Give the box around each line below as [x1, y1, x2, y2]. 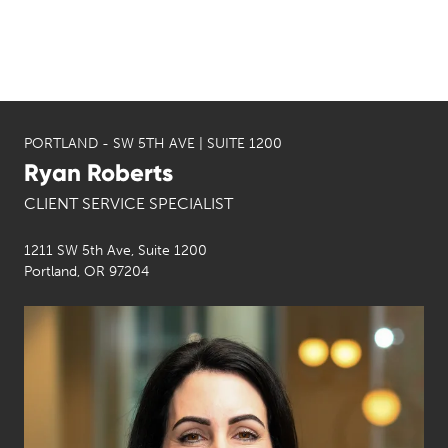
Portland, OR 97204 [24, 263, 149, 280]
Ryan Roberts [24, 158, 173, 187]
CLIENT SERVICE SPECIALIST [24, 194, 233, 213]
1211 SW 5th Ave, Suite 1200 [24, 242, 207, 259]
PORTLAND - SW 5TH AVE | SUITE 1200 [24, 135, 282, 152]
